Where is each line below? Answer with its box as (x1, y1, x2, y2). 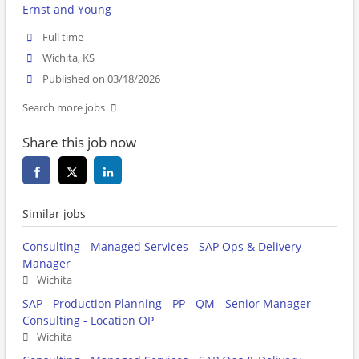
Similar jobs (22, 206, 86, 222)
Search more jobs (22, 101, 105, 115)
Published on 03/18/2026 (42, 72, 161, 87)
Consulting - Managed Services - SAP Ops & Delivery (22, 239, 301, 255)
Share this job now (22, 133, 136, 152)
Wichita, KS (42, 51, 95, 66)
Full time (42, 30, 84, 44)
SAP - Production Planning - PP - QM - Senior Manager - (22, 296, 318, 312)
